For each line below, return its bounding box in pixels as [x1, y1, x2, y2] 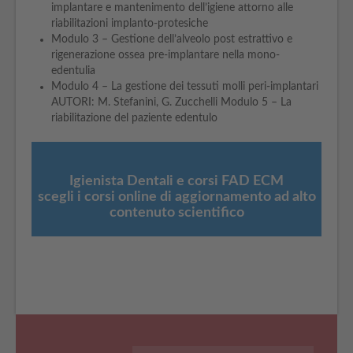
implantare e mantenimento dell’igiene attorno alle [51, 2, 293, 13]
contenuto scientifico [109, 206, 244, 220]
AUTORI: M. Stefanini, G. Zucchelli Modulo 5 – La [51, 97, 292, 108]
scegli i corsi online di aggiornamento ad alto [37, 190, 316, 204]
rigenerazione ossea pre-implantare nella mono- [51, 50, 280, 61]
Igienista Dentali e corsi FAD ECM [69, 174, 284, 188]
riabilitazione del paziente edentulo [51, 113, 217, 124]
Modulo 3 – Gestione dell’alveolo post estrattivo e [51, 34, 292, 45]
